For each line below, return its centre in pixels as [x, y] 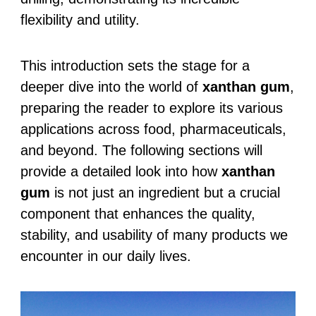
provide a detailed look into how [121, 171]
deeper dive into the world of [111, 86]
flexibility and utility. [80, 19]
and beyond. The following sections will [141, 150]
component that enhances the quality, [138, 213]
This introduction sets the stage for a [135, 65]
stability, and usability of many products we [154, 235]
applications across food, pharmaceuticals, [153, 129]
